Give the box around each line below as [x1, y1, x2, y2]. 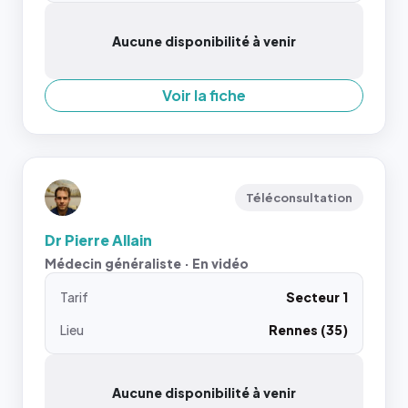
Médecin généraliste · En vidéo [45, 255, 249, 271]
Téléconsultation [246, 190, 352, 205]
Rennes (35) [269, 321, 348, 338]
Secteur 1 [286, 289, 348, 305]
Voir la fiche [162, 86, 246, 105]
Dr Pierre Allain [45, 230, 152, 250]
